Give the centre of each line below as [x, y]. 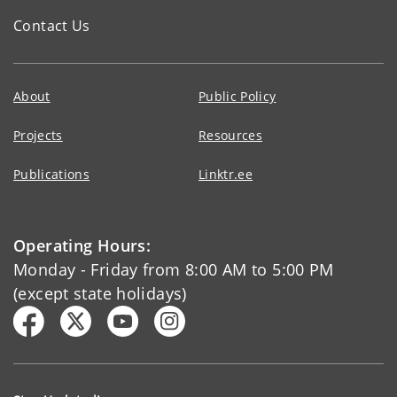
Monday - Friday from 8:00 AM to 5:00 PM [174, 269]
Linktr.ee [226, 174]
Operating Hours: [82, 245]
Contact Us [52, 25]
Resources [231, 135]
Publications [52, 174]
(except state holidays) [100, 293]
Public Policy [237, 96]
